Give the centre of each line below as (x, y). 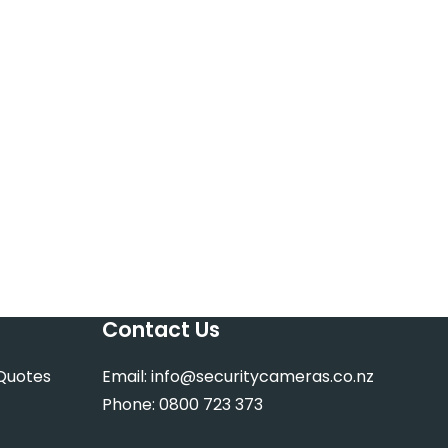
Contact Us (160, 329)
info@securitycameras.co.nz (262, 376)
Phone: (130, 404)
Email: (126, 376)
